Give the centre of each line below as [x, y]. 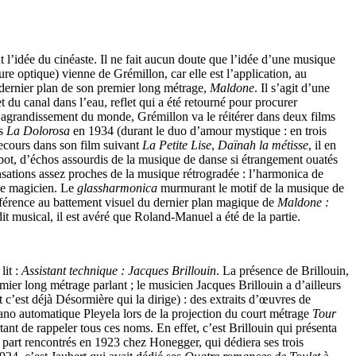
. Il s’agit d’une [292, 87]
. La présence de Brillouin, [282, 270]
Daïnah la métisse [263, 145]
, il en [322, 145]
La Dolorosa [38, 130]
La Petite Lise [177, 145]
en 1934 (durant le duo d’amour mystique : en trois [198, 130]
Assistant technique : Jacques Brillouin [119, 270]
